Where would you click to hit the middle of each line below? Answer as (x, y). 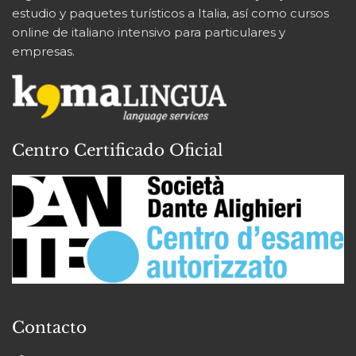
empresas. (43, 51)
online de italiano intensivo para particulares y (149, 32)
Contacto (49, 328)
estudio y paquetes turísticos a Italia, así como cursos (170, 13)
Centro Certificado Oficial (118, 151)
